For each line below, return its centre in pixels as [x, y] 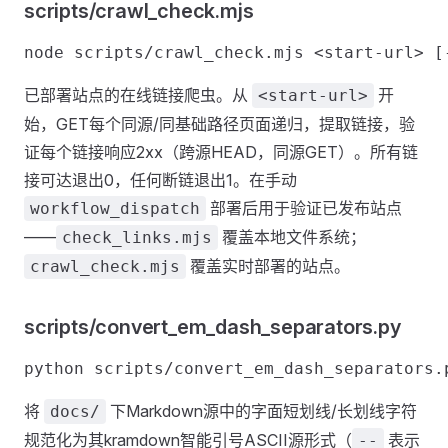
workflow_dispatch [115, 208]
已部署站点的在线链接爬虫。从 [138, 95]
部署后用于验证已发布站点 [304, 208]
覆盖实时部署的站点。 [268, 266]
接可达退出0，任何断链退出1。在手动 [160, 180]
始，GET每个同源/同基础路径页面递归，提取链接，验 [219, 124]
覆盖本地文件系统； [292, 237]
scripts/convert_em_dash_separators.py [212, 327]
